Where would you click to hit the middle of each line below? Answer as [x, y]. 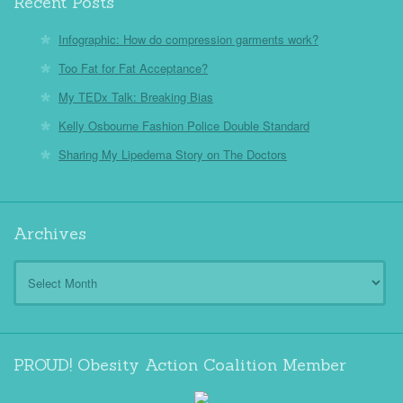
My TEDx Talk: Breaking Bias [136, 97]
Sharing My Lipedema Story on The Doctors [173, 154]
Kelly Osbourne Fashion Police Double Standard [184, 125]
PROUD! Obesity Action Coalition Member [180, 365]
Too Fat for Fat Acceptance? [133, 68]
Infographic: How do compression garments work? [188, 39]
